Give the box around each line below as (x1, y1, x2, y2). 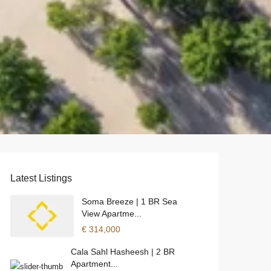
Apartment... (71, 259, 118, 269)
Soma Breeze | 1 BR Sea (82, 197, 177, 206)
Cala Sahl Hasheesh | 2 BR (71, 247, 175, 256)
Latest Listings (10, 173, 72, 183)
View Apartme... (82, 209, 142, 218)
